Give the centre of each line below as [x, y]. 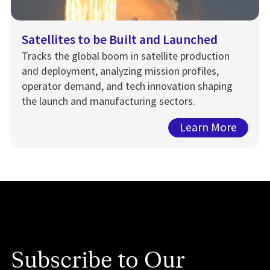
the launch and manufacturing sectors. [108, 101]
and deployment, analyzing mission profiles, [120, 71]
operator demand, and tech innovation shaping [127, 86]
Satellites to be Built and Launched [120, 39]
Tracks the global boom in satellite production [126, 55]
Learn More [208, 127]
